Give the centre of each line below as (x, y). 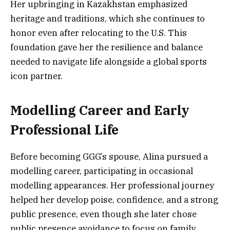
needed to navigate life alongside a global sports (109, 61)
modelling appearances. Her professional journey (112, 186)
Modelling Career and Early (100, 110)
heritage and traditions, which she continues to (108, 18)
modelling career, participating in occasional (102, 171)
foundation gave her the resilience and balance (107, 47)
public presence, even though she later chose (103, 214)
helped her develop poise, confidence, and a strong (114, 200)
